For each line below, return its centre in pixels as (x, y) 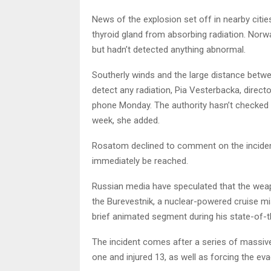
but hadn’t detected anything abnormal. (169, 49)
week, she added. (126, 120)
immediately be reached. (140, 161)
